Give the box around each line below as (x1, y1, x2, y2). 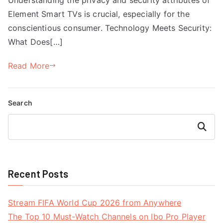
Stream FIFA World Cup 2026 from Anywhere (8, 197, 182, 208)
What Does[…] (8, 36, 63, 47)
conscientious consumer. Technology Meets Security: (8, 22, 212, 33)
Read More (8, 60, 50, 71)
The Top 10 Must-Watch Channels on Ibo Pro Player (8, 211, 206, 222)
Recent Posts (8, 167, 68, 180)
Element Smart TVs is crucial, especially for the (8, 8, 190, 19)
